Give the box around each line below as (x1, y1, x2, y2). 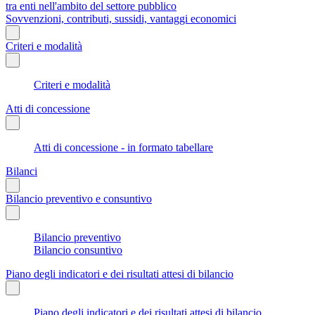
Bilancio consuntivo (34, 243, 122, 256)
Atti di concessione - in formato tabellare (34, 141, 213, 153)
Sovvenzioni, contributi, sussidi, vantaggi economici (6, 12, 236, 25)
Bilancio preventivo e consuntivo (6, 192, 152, 205)
